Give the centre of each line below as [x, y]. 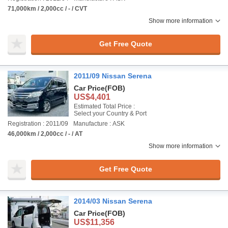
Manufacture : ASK [99, 124]
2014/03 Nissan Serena [113, 201]
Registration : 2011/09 [38, 124]
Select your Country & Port [110, 113]
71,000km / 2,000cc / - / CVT [47, 9]
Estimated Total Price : [104, 106]
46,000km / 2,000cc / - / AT [45, 134]
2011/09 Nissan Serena [113, 76]
